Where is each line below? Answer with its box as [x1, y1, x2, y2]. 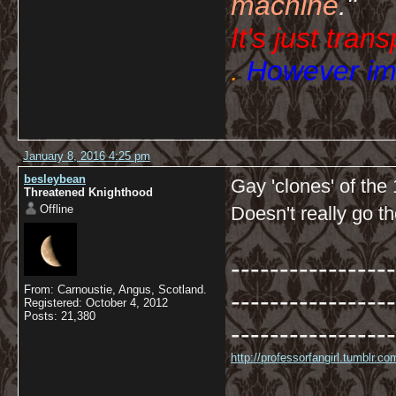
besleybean [24, 172, 86, 186]
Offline [40, 202, 73, 216]
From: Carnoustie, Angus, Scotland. [24, 283, 207, 296]
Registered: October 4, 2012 [24, 296, 168, 309]
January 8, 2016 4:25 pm [23, 149, 150, 163]
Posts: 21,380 [24, 309, 95, 323]
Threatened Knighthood [24, 186, 153, 199]
